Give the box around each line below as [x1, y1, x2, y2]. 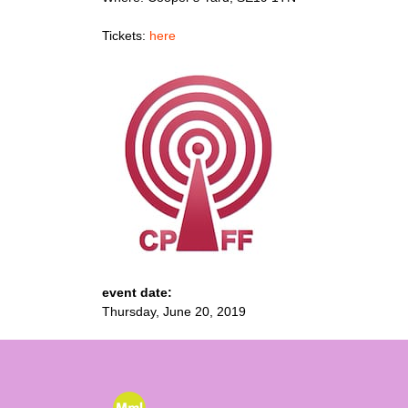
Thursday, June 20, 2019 [102, 303, 246, 319]
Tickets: [102, 28, 149, 44]
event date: [102, 284, 176, 300]
